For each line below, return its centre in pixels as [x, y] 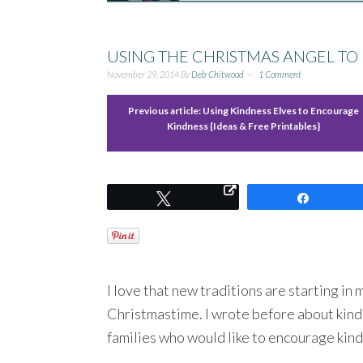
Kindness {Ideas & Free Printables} [243, 126]
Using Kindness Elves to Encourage [280, 110]
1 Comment [280, 74]
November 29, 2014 [143, 74]
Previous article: [165, 110]
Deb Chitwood [218, 74]
